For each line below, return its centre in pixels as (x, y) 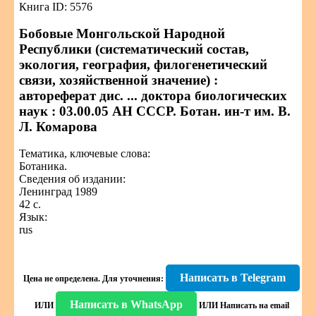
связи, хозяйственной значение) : (119, 80)
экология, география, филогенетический (143, 65)
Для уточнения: (132, 279)
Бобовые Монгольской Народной (122, 34)
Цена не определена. (62, 279)
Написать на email (254, 305)
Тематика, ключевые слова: (85, 153)
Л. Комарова (58, 127)
